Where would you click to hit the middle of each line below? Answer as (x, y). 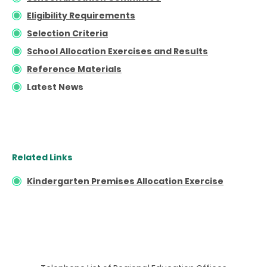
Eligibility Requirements (81, 15)
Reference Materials (74, 69)
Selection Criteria (67, 33)
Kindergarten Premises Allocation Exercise (125, 181)
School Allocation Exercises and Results (117, 51)
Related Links (42, 157)
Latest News (55, 87)
